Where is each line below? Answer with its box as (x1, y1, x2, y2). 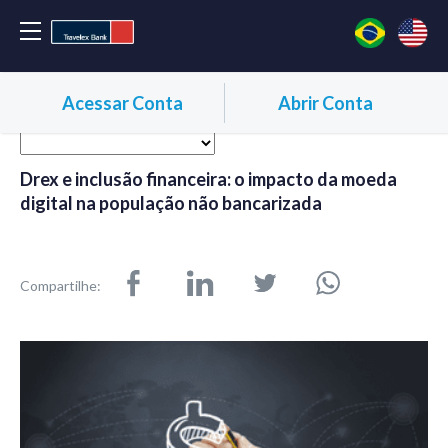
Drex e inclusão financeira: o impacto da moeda (20, 168, 397, 191)
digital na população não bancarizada (20, 192, 322, 215)
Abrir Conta (277, 91, 373, 114)
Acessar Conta (62, 91, 184, 114)
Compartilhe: (20, 276, 101, 294)
